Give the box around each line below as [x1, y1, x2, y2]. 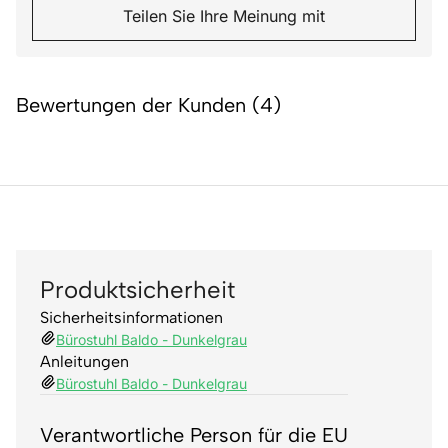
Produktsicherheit [40, 274, 235, 304]
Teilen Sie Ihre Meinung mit [123, 5, 325, 26]
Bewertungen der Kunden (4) [16, 92, 281, 117]
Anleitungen [40, 351, 129, 371]
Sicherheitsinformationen [40, 307, 223, 327]
